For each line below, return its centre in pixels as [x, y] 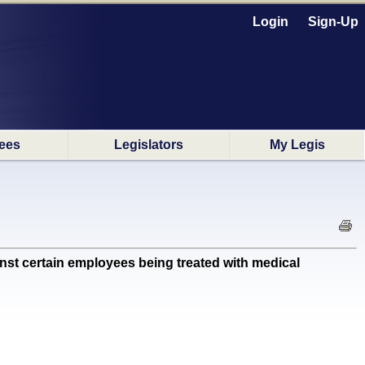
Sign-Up [333, 22]
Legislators [149, 145]
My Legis [297, 145]
